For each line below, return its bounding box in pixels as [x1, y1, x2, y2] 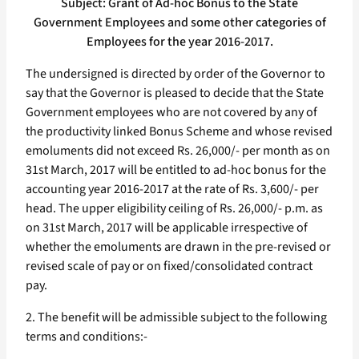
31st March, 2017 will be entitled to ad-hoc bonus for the [26, 161, 326, 179]
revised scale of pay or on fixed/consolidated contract [26, 257, 313, 276]
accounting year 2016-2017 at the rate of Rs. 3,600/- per [26, 180, 319, 199]
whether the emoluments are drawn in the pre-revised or [26, 238, 331, 256]
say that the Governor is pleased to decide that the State [26, 84, 324, 103]
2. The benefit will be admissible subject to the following [26, 309, 327, 327]
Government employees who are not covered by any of [26, 103, 317, 122]
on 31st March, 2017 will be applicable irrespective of [26, 219, 308, 237]
